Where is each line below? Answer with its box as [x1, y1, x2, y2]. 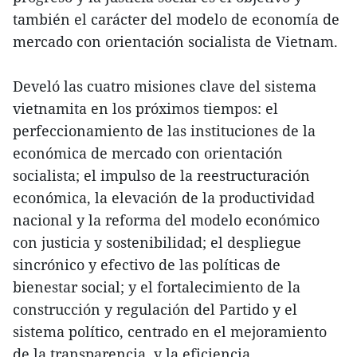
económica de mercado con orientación [13, 143, 283, 163]
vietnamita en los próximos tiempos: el [13, 98, 278, 118]
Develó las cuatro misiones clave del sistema [13, 76, 316, 96]
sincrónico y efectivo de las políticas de [13, 254, 280, 274]
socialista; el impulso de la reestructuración [13, 165, 310, 185]
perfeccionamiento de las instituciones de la [13, 120, 316, 140]
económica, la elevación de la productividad [13, 187, 315, 207]
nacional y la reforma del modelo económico [13, 210, 320, 229]
